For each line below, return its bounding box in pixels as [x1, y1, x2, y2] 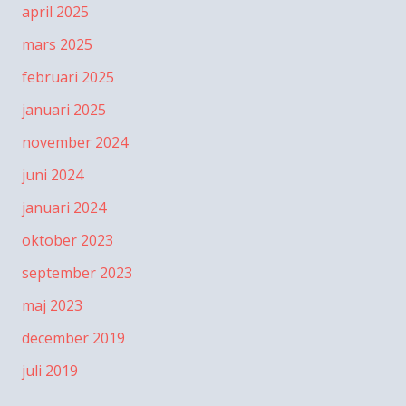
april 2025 [22, 2, 89, 23]
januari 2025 [22, 100, 106, 121]
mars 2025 [22, 34, 92, 55]
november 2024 [22, 132, 128, 153]
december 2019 [22, 328, 125, 349]
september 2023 [22, 263, 132, 284]
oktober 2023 [22, 230, 113, 251]
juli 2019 [22, 361, 78, 382]
